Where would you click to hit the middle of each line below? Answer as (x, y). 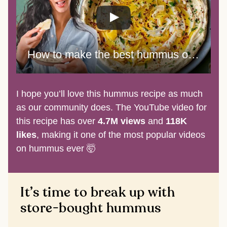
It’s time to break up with (98, 193)
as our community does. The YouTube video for (111, 108)
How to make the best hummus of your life (193, 54)
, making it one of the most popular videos (121, 135)
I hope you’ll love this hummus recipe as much (109, 94)
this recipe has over (57, 121)
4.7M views (122, 121)
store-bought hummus (91, 209)
